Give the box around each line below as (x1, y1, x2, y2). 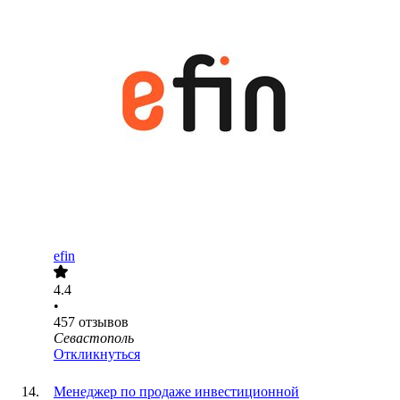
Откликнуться (54, 346, 140, 362)
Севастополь (54, 330, 134, 346)
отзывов (79, 314, 129, 330)
